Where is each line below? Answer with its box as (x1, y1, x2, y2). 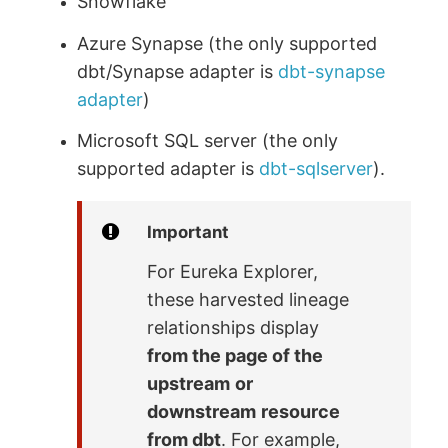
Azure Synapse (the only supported (77, 32, 378, 54)
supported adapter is (77, 158, 260, 180)
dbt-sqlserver (259, 158, 374, 180)
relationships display (147, 317, 320, 339)
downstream (147, 401, 257, 423)
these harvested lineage (147, 289, 350, 311)
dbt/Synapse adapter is (77, 60, 279, 82)
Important (147, 222, 230, 243)
